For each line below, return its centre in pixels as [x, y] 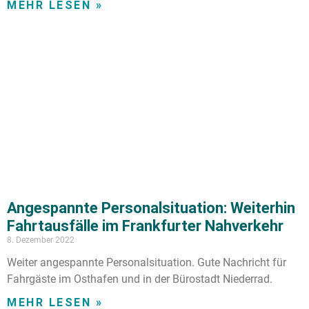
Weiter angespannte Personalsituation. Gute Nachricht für [147, 262]
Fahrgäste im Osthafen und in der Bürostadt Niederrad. [140, 279]
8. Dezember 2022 [41, 240]
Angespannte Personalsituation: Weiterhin [151, 208]
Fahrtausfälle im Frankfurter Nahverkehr [145, 226]
